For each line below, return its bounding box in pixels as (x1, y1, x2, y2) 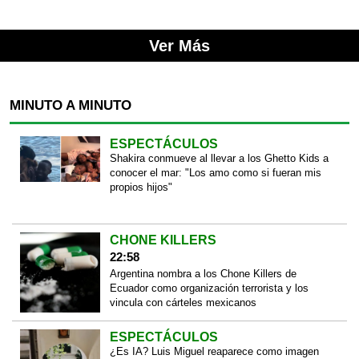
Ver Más (149, 36, 210, 54)
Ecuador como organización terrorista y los (109, 282, 309, 295)
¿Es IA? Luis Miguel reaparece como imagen (109, 345, 319, 357)
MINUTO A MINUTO (10, 97, 131, 113)
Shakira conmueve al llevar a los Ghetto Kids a (109, 151, 329, 164)
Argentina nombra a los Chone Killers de (109, 268, 296, 280)
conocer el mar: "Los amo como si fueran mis (109, 166, 321, 179)
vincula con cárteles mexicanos (109, 296, 256, 309)
